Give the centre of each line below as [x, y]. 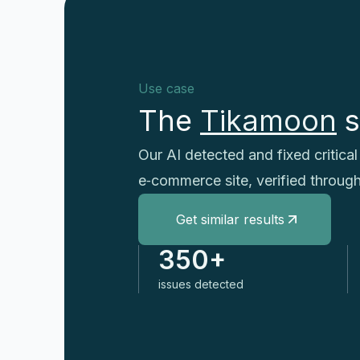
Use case [166, 89]
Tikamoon [268, 121]
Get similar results [230, 220]
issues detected [201, 284]
